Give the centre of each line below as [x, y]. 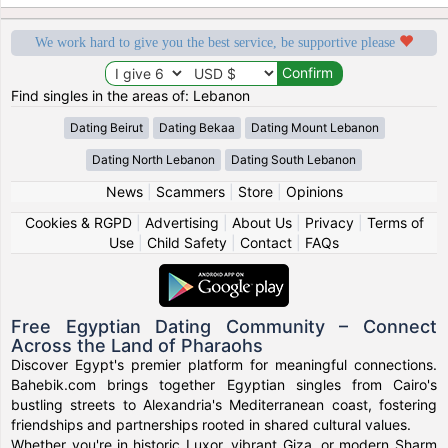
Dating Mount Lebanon [314, 127]
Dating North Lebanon [153, 159]
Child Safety [187, 242]
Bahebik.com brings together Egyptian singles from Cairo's [224, 384]
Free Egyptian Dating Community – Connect [224, 326]
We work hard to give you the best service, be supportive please [217, 42]
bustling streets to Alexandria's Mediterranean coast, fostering [224, 404]
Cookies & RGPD [78, 222]
